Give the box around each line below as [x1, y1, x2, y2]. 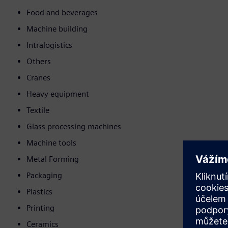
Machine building [26, 24, 88, 34]
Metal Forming [26, 154, 79, 164]
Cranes [26, 73, 50, 83]
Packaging [26, 170, 62, 181]
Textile [26, 105, 49, 116]
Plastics [26, 187, 52, 197]
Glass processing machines [26, 122, 121, 132]
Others [26, 56, 51, 67]
